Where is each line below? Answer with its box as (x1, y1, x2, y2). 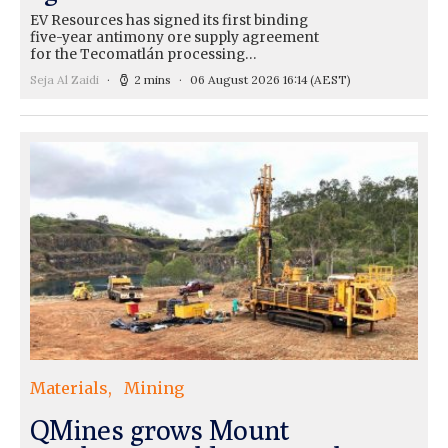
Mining (124, 378, 184, 399)
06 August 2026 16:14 (190, 72, 308, 88)
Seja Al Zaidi (30, 72, 99, 88)
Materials (30, 378, 108, 399)
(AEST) (310, 72, 351, 88)
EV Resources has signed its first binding (30, 12, 308, 30)
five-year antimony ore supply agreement (30, 29, 319, 47)
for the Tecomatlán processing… (30, 46, 256, 64)
